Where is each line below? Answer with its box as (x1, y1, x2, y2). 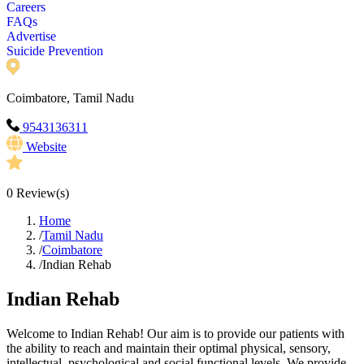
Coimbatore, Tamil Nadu (6, 91, 134, 106)
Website (26, 140, 67, 154)
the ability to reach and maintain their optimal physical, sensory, (6, 341, 331, 356)
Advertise (6, 29, 56, 44)
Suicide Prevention (6, 44, 103, 58)
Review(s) (13, 186, 69, 201)
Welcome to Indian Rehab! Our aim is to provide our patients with (6, 327, 344, 341)
